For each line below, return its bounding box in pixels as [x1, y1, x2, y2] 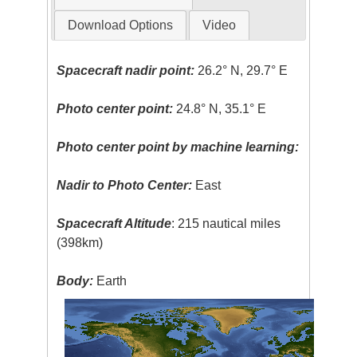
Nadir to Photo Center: [57, 178, 193, 192]
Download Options [67, 18, 173, 32]
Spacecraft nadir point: [57, 63, 195, 77]
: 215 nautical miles [171, 216, 281, 230]
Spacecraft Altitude [57, 216, 172, 230]
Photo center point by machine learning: [57, 139, 300, 154]
